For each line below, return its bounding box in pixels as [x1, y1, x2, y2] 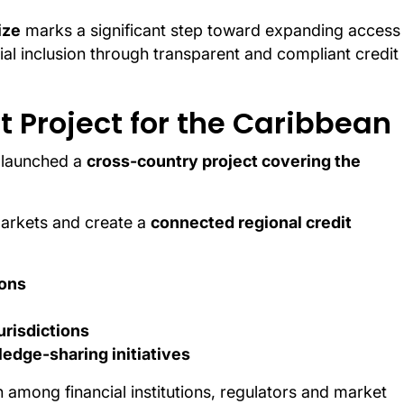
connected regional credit [151, 213, 352, 233]
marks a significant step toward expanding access [21, 21, 400, 41]
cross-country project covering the [87, 151, 361, 171]
